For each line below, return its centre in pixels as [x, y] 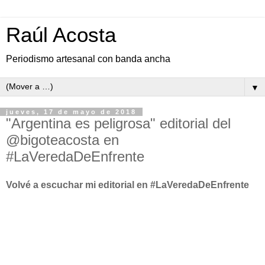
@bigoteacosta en [62, 140]
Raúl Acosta [61, 35]
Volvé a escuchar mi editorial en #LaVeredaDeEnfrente [127, 185]
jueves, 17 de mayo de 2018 [71, 112]
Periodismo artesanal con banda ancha [88, 59]
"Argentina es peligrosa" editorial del [118, 123]
